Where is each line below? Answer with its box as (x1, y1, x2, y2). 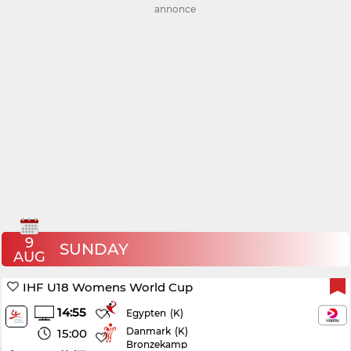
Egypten (126, 307, 167, 320)
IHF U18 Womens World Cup (23, 280, 194, 295)
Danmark (126, 325, 172, 337)
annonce (154, 3, 197, 15)
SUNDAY (60, 240, 129, 259)
